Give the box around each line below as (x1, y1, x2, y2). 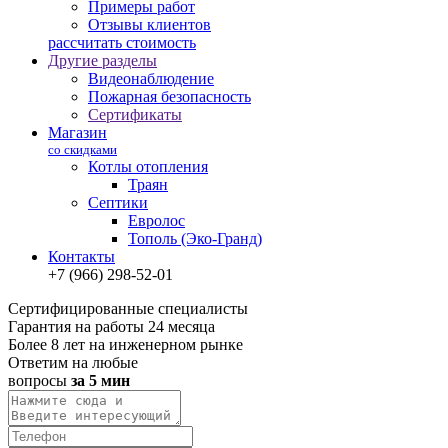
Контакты (48, 248, 115, 265)
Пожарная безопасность (88, 88, 251, 105)
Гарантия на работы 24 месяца (8, 318, 215, 335)
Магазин (48, 124, 107, 141)
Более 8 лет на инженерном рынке (8, 336, 243, 353)
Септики (88, 194, 148, 211)
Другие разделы (48, 52, 157, 69)
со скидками (48, 142, 117, 157)
